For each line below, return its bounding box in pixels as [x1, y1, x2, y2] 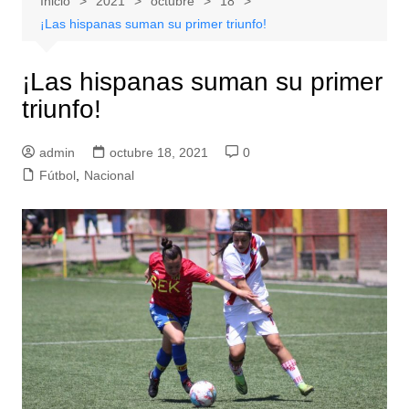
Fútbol [38, 168, 76, 184]
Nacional [83, 168, 134, 184]
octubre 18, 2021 [109, 145, 208, 161]
